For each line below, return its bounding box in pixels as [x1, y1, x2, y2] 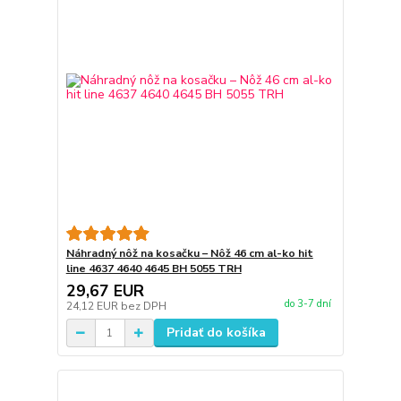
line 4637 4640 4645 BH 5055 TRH [65, 261, 242, 277]
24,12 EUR [65, 299, 121, 314]
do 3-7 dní [284, 297, 331, 311]
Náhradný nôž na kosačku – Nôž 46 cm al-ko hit [65, 246, 313, 261]
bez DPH [120, 299, 166, 314]
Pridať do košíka [166, 324, 266, 342]
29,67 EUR [65, 280, 144, 303]
